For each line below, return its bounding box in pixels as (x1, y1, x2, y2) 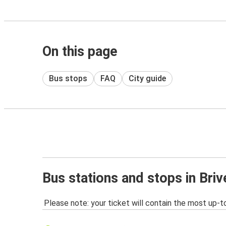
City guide (129, 73, 166, 83)
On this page (42, 43, 118, 60)
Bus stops (49, 73, 87, 83)
